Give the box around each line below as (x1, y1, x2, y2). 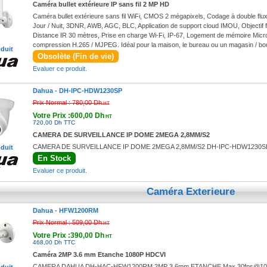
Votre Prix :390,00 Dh (32, 231, 104, 240)
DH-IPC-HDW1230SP (58, 87, 122, 94)
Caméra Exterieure (146, 186, 235, 197)
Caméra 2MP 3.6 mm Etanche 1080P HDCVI (32, 251, 166, 258)
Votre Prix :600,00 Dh (32, 111, 104, 120)
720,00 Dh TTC (32, 119, 75, 126)
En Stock (37, 154, 71, 163)
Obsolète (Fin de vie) (37, 52, 114, 61)
